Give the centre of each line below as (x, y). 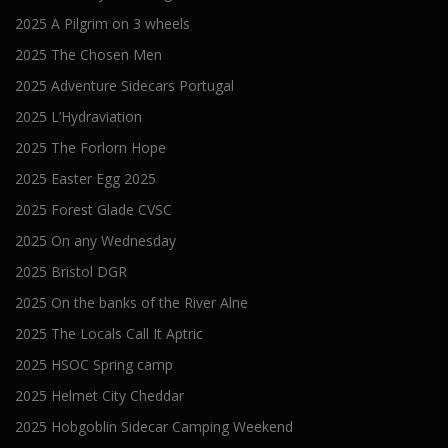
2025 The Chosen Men (88, 55)
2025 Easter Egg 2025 (85, 179)
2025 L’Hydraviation (78, 117)
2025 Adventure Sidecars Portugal (124, 86)
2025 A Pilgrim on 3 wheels (102, 24)
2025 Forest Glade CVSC (93, 210)
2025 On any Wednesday (95, 241)
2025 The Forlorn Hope (90, 148)
